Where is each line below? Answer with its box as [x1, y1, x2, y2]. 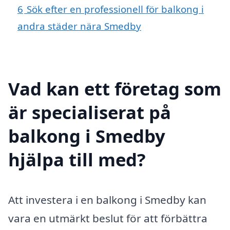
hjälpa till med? [8, 147, 146, 171]
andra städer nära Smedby [17, 20, 141, 33]
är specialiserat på [8, 100, 171, 124]
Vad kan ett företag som [8, 76, 221, 101]
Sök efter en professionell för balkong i [27, 3, 204, 16]
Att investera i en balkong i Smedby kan [8, 192, 206, 207]
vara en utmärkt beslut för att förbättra [8, 210, 207, 225]
